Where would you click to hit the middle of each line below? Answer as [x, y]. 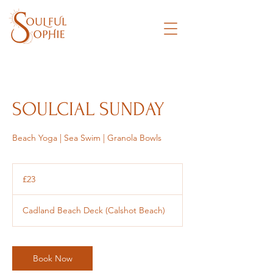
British [21, 174]
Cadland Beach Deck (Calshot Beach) [94, 210]
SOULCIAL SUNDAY [88, 109]
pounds [23, 181]
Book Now [52, 258]
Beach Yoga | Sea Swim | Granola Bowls [87, 138]
